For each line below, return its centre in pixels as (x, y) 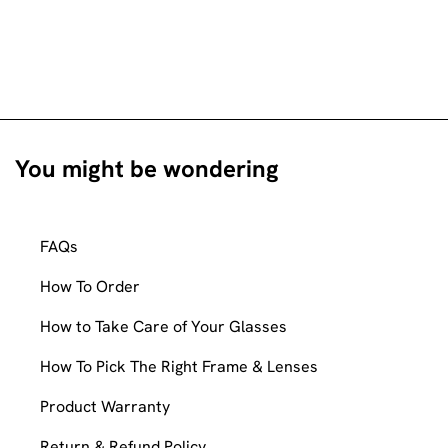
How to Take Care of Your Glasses (163, 326)
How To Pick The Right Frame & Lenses (179, 366)
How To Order (90, 286)
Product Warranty (105, 406)
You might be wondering (147, 168)
